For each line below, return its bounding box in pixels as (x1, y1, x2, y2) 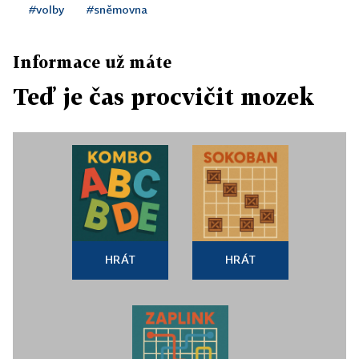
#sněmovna (87, 2, 147, 16)
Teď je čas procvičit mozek (13, 83, 314, 110)
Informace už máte (13, 52, 171, 71)
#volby (29, 2, 64, 16)
